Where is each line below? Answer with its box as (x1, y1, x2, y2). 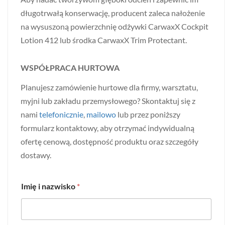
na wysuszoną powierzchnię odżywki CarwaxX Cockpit (21, 21, 208, 31)
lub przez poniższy (116, 109, 180, 119)
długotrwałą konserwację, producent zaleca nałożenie (21, 8, 205, 18)
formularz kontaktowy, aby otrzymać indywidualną (21, 123, 194, 133)
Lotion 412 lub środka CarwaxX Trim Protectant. (21, 35, 187, 45)
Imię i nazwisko (21, 181, 77, 191)
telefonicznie (39, 109, 83, 119)
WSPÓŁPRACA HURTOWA (21, 62, 120, 72)
